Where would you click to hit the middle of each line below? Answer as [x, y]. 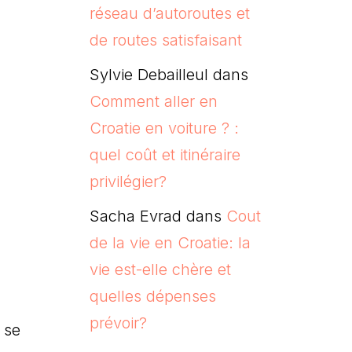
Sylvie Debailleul [148, 74]
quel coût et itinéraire [165, 154]
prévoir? [118, 323]
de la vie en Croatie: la [170, 242]
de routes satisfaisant [165, 40]
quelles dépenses [152, 296]
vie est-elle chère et [160, 269]
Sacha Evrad [135, 216]
